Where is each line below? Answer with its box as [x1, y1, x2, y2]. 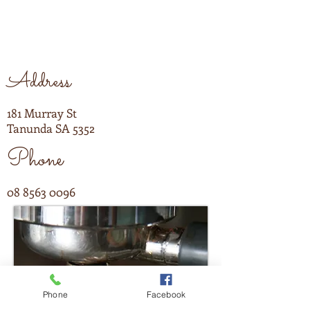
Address [7, 66, 71, 98]
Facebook [146, 289, 186, 300]
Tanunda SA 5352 [7, 120, 95, 136]
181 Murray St [7, 105, 77, 120]
